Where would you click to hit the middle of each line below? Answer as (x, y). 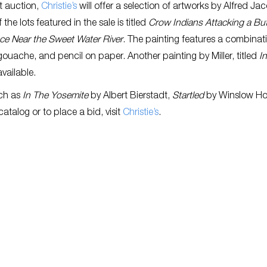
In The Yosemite (55, 97)
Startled (188, 97)
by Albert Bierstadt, (130, 97)
